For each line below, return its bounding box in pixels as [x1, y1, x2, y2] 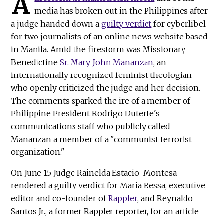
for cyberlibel [151, 19, 206, 29]
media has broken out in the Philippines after [34, 6, 208, 16]
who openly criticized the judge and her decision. [11, 83, 201, 93]
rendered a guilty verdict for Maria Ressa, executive [11, 181, 206, 191]
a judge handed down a [11, 19, 102, 29]
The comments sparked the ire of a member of [11, 96, 191, 106]
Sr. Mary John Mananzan [60, 57, 154, 68]
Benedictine [11, 57, 60, 68]
